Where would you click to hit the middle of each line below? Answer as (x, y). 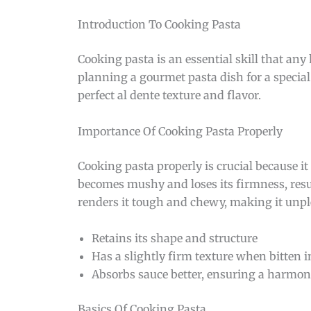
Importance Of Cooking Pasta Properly (180, 131)
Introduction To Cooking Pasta (159, 25)
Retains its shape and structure (175, 238)
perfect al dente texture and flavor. (169, 95)
